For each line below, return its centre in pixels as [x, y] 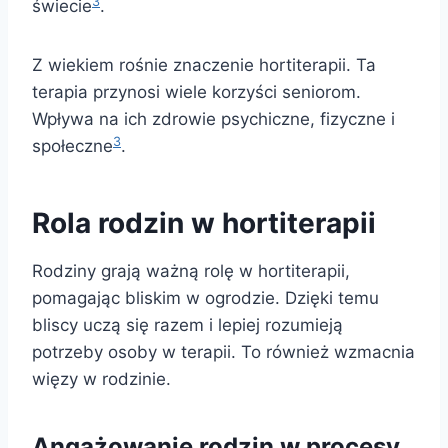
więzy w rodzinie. [101, 379]
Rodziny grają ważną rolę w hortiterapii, [191, 271]
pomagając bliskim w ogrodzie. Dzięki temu [205, 298]
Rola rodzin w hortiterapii [204, 223]
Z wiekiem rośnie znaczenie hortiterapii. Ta [204, 65]
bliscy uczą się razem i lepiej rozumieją [187, 325]
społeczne [72, 146]
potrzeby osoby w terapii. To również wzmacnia [223, 352]
